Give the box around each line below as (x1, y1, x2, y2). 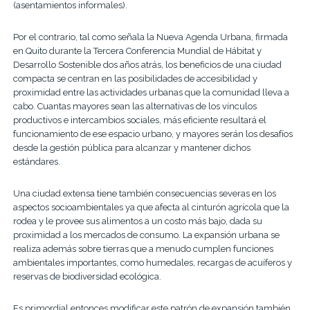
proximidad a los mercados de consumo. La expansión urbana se (12, 229, 280, 240)
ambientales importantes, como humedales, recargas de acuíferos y (12, 257, 292, 268)
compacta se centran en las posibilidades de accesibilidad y (12, 73, 257, 84)
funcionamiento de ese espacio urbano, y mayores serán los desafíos (12, 128, 293, 139)
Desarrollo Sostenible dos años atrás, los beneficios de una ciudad (12, 59, 282, 70)
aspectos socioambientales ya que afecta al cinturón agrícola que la (12, 201, 289, 212)
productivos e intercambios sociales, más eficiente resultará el (12, 114, 266, 125)
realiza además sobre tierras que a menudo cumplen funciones (12, 243, 273, 254)
